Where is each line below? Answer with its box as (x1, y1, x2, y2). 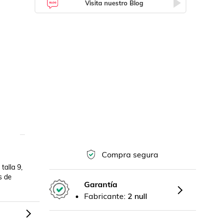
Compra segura (102, 150, 159, 160)
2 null (128, 191, 148, 201)
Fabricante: (84, 191, 128, 201)
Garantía (84, 179, 118, 189)
